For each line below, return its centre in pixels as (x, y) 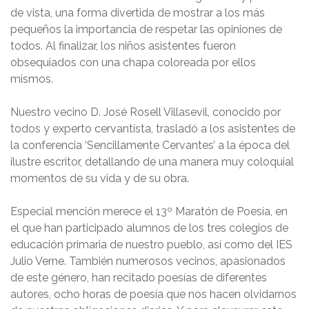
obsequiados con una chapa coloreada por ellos (133, 62)
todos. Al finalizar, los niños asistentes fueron (123, 46)
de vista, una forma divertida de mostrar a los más (138, 13)
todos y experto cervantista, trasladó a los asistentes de (153, 129)
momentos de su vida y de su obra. (100, 178)
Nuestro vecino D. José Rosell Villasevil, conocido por (146, 112)
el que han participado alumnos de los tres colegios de (149, 228)
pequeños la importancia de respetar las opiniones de (146, 29)
